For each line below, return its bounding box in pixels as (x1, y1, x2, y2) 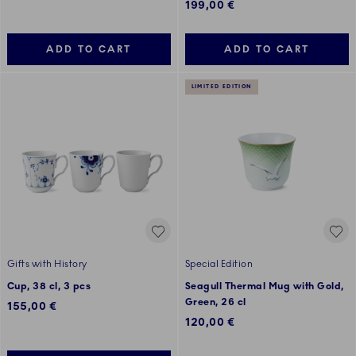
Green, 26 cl (185, 296, 246, 308)
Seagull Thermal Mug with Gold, (185, 281, 344, 292)
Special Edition (185, 258, 253, 270)
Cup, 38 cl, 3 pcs (7, 281, 91, 292)
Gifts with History (7, 258, 87, 270)
